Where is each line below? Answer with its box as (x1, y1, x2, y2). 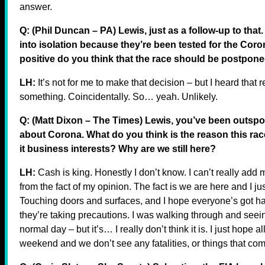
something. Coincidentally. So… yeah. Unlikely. (20, 91, 218, 102)
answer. (20, 1, 52, 12)
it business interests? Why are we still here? (20, 143, 216, 154)
